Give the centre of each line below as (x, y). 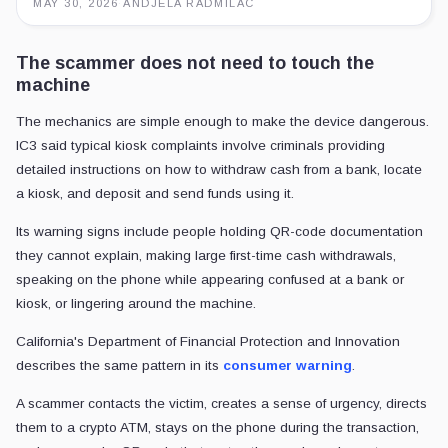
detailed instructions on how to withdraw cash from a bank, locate (219, 170)
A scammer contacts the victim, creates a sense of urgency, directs (221, 404)
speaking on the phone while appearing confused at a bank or (210, 280)
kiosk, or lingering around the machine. (136, 304)
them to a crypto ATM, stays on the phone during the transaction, (217, 428)
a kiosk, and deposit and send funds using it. (155, 194)
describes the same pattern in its (119, 366)
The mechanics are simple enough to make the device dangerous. (222, 122)
